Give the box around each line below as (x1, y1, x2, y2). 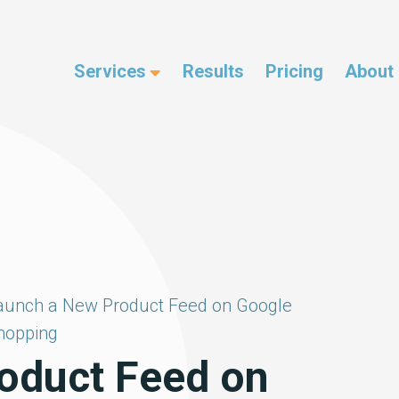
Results (183, 60, 244, 82)
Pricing (265, 60, 323, 82)
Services (74, 60, 146, 82)
